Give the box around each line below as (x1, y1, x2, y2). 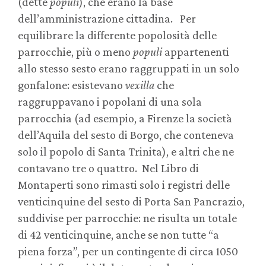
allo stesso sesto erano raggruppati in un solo (18, 62, 239, 75)
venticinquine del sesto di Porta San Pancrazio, (18, 195, 245, 208)
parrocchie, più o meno (18, 45, 133, 59)
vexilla (125, 78, 154, 92)
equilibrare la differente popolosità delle (18, 28, 217, 42)
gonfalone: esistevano (18, 78, 125, 92)
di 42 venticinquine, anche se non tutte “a (18, 228, 219, 242)
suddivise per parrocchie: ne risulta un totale (18, 211, 237, 225)
